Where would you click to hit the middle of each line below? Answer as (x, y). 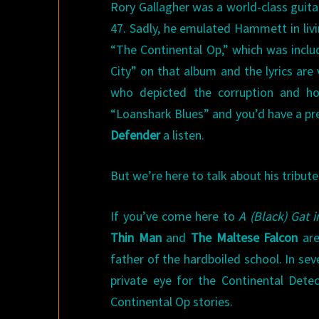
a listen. (183, 135)
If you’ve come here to (175, 216)
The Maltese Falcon (245, 237)
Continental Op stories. (172, 302)
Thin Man (136, 237)
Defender (136, 135)
